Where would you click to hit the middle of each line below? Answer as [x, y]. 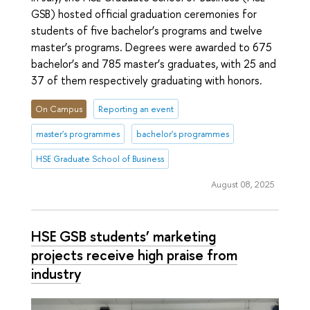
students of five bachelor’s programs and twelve [147, 30]
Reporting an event [136, 109]
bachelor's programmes [182, 134]
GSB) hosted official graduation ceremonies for [144, 13]
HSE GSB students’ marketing [124, 236]
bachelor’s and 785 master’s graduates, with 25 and [154, 63]
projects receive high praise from [134, 254]
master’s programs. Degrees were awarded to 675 [152, 47]
